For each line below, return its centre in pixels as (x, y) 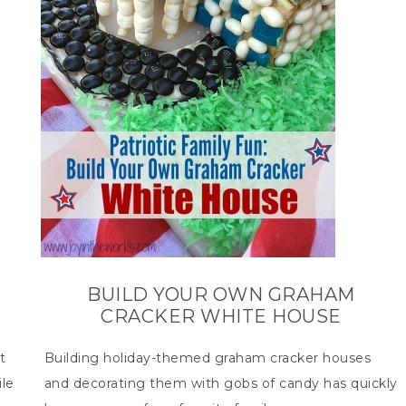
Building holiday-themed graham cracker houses (207, 358)
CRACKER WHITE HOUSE (221, 316)
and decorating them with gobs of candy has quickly (221, 383)
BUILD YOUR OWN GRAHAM (221, 295)
